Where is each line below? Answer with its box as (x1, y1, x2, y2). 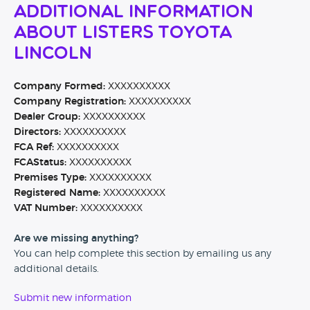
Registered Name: (14, 188, 100, 199)
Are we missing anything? (14, 234, 138, 244)
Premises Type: (14, 173, 86, 183)
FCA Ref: (14, 143, 54, 153)
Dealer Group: (14, 112, 80, 122)
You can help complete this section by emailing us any (14, 249, 271, 259)
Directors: (14, 127, 61, 138)
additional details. (14, 264, 99, 275)
